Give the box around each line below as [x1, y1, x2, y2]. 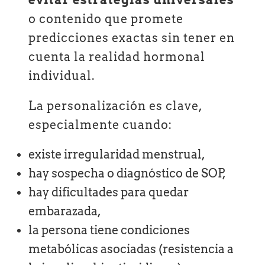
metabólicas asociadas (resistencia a [28, 242, 234, 257]
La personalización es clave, [28, 98, 203, 113]
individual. [28, 69, 95, 83]
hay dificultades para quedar [28, 185, 189, 200]
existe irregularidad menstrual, [28, 147, 206, 162]
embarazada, [28, 204, 102, 219]
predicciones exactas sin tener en [28, 31, 235, 46]
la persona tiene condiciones [28, 223, 190, 238]
